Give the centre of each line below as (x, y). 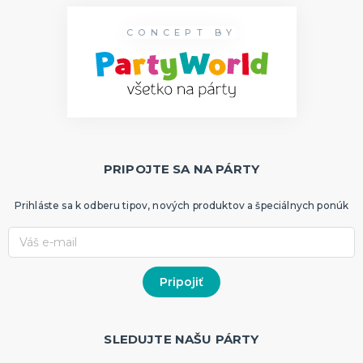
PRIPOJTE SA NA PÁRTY (181, 169)
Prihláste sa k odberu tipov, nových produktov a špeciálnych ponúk (181, 205)
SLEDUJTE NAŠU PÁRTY (181, 339)
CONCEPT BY (181, 33)
